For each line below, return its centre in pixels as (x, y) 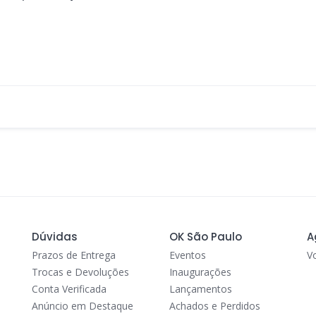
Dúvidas (54, 237)
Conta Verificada (69, 289)
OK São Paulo (205, 237)
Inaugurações (200, 272)
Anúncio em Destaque (82, 306)
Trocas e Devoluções (80, 272)
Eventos (187, 255)
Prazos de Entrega (73, 255)
